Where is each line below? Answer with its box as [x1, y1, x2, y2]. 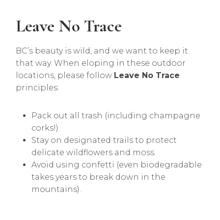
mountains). [31, 185, 81, 194]
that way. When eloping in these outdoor [16, 58, 186, 68]
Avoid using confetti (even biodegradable [31, 160, 202, 169]
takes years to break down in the [31, 172, 165, 182]
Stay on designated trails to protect [31, 136, 177, 145]
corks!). [31, 123, 60, 133]
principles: [16, 83, 59, 92]
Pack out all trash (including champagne [31, 111, 200, 120]
